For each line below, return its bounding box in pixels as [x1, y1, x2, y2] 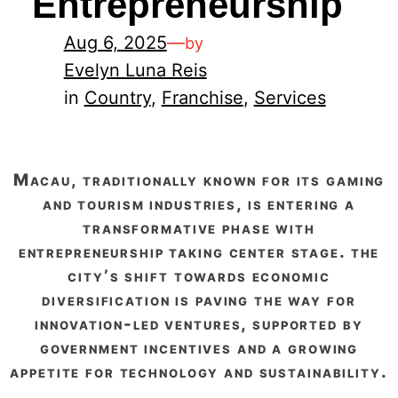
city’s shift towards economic [68, 265, 330, 286]
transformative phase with [83, 217, 315, 238]
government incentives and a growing [39, 337, 359, 358]
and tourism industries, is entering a [42, 193, 356, 214]
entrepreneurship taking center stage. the [18, 241, 380, 262]
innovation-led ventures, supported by [35, 313, 363, 334]
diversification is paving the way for [42, 289, 356, 310]
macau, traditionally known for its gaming [12, 169, 30, 190]
